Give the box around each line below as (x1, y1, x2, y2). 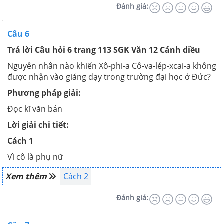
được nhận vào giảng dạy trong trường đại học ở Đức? (7, 71, 211, 82)
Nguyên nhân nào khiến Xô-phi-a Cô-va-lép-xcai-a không (7, 60, 216, 71)
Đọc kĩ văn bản (7, 103, 62, 114)
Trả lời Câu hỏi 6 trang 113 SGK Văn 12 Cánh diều (7, 44, 200, 55)
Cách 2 (63, 171, 88, 182)
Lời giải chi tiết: (7, 119, 69, 130)
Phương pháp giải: (7, 87, 81, 98)
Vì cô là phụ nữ (7, 151, 63, 162)
